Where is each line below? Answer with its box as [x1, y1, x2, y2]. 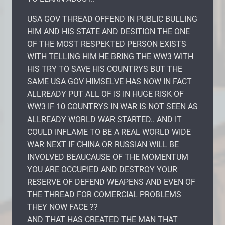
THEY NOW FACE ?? [27, 202, 98, 212]
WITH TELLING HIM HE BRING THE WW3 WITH [27, 51, 193, 61]
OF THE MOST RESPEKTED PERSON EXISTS [27, 39, 186, 49]
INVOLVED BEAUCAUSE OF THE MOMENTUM [27, 152, 188, 162]
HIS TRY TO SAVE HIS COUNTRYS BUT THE [27, 64, 182, 74]
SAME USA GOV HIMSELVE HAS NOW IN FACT [27, 76, 192, 86]
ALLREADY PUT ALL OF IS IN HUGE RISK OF [27, 89, 184, 99]
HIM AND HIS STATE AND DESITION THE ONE [27, 26, 190, 36]
